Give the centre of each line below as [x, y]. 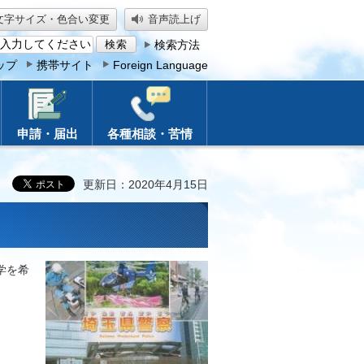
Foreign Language [160, 65]
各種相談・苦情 [150, 134]
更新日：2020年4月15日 [145, 184]
